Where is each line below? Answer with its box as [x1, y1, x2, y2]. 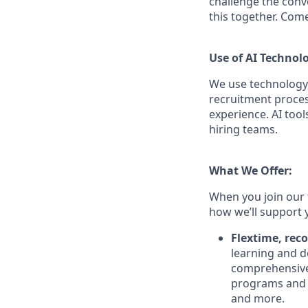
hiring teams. [209, 122, 278, 137]
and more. [231, 291, 285, 306]
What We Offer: [209, 163, 292, 178]
